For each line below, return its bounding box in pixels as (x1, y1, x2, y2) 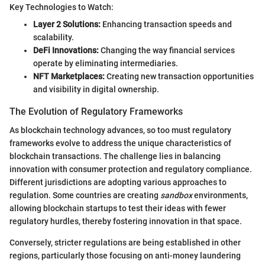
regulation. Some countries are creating (9, 190, 160, 200)
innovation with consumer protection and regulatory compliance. (9, 164, 252, 174)
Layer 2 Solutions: (33, 19, 101, 29)
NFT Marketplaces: (33, 71, 105, 81)
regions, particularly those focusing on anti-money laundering (9, 251, 241, 260)
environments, (192, 190, 248, 200)
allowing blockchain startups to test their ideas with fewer (9, 203, 226, 213)
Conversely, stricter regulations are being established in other (9, 238, 241, 247)
